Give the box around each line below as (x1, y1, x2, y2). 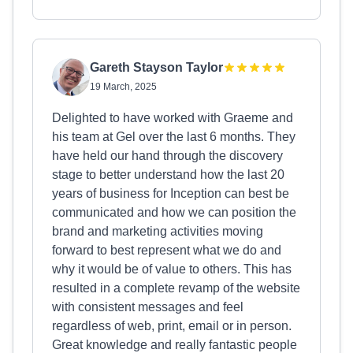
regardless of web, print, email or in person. (52, 319, 292, 333)
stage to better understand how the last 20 (52, 168, 284, 181)
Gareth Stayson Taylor (90, 61, 223, 74)
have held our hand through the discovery (52, 149, 283, 162)
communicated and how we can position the (52, 206, 296, 219)
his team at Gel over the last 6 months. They (52, 130, 295, 143)
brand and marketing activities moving (52, 225, 263, 238)
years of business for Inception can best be (52, 187, 289, 200)
